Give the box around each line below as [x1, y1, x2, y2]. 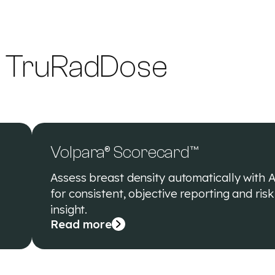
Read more [50, 217, 112, 231]
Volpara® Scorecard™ [50, 142, 199, 162]
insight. [50, 202, 88, 217]
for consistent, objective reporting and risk [50, 186, 274, 201]
